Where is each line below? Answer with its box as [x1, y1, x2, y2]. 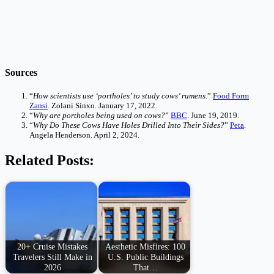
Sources [5, 67, 37, 78]
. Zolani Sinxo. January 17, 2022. [48, 101, 157, 111]
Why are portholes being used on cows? [33, 111, 165, 120]
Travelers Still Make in [12, 251, 92, 262]
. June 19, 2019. [187, 111, 239, 120]
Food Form [213, 91, 249, 101]
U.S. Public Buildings [107, 251, 183, 262]
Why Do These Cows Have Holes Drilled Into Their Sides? [33, 120, 224, 130]
